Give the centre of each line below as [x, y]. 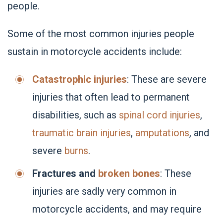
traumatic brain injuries [82, 133]
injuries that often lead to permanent [111, 97]
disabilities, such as [76, 115]
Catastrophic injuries [80, 79]
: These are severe [167, 79]
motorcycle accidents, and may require [117, 209]
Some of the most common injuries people [101, 34]
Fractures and [65, 173]
